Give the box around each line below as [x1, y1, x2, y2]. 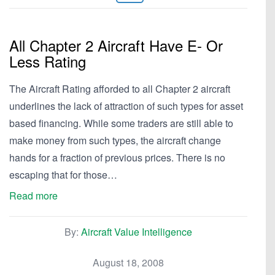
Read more [9, 188, 58, 203]
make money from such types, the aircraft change [9, 133, 221, 147]
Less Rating [9, 50, 86, 72]
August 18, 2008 [93, 255, 164, 269]
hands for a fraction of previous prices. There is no [9, 150, 225, 165]
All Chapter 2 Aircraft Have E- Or [9, 34, 223, 56]
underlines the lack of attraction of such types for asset [9, 99, 243, 113]
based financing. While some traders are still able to [9, 116, 233, 130]
